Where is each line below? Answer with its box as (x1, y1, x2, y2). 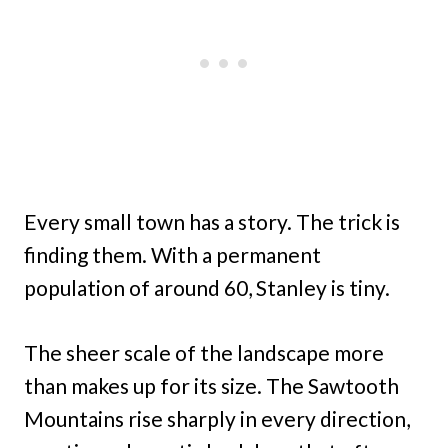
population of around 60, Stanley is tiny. (24, 275, 390, 301)
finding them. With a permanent (24, 242, 321, 268)
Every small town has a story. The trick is (24, 209, 400, 235)
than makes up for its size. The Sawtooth (24, 373, 399, 399)
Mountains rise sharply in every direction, (24, 406, 410, 432)
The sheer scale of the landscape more (24, 340, 384, 366)
